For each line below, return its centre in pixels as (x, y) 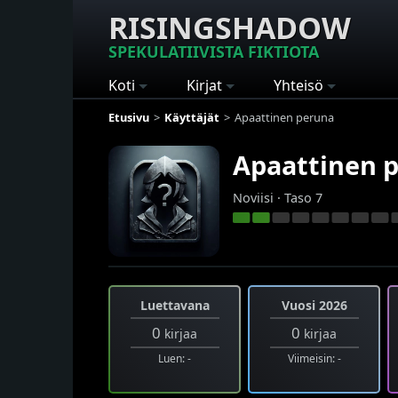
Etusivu (129, 117)
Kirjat (204, 85)
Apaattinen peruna (284, 117)
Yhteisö (298, 85)
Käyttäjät (192, 117)
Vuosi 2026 (314, 305)
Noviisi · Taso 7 (278, 197)
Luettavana (175, 305)
